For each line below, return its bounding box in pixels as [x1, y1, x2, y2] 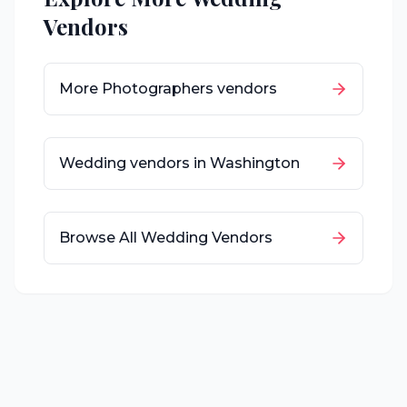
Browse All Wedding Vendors [59, 229, 273, 246]
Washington [210, 154, 300, 172]
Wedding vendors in [59, 154, 210, 172]
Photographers [102, 80, 213, 97]
